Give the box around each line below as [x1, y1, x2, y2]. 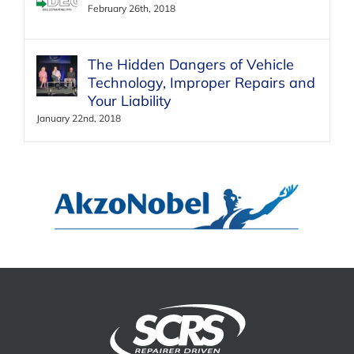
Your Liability [88, 92, 171, 111]
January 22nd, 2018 [36, 112, 121, 125]
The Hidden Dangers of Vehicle [88, 55, 294, 74]
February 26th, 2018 [88, 2, 175, 15]
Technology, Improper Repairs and [88, 73, 315, 92]
